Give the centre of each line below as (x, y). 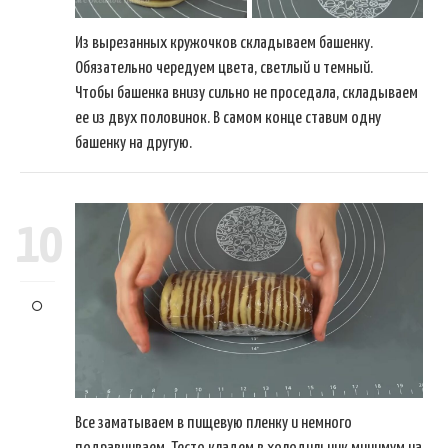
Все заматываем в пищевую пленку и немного (213, 424)
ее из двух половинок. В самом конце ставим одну (228, 119)
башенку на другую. (133, 144)
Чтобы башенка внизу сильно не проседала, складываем (246, 94)
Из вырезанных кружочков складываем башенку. (224, 44)
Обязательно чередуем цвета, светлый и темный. (224, 69)
